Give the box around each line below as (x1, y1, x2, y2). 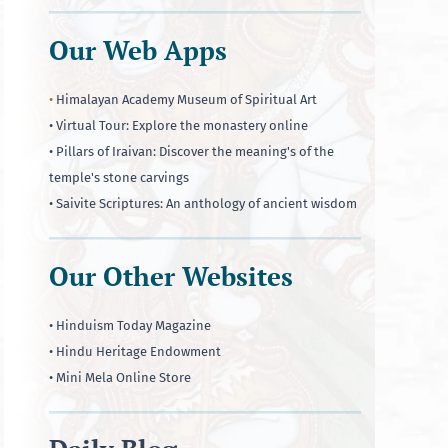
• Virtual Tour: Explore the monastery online (49, 118, 308, 133)
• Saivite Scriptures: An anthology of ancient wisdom (49, 196, 357, 211)
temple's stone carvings (49, 170, 189, 185)
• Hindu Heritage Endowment (49, 344, 221, 359)
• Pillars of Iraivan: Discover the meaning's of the (49, 144, 334, 159)
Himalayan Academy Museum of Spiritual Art (56, 92, 317, 107)
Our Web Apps (49, 33, 227, 67)
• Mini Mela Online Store (49, 370, 191, 385)
